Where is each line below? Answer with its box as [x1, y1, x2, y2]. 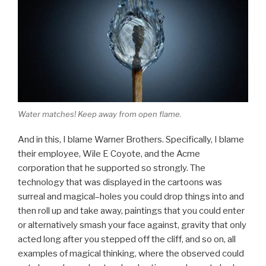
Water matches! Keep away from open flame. [18, 109, 182, 119]
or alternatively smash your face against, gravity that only [18, 219, 246, 230]
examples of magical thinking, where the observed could [18, 248, 244, 259]
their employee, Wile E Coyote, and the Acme [18, 148, 200, 159]
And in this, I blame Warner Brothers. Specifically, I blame [18, 134, 244, 145]
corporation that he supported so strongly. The [18, 162, 205, 173]
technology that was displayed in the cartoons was [18, 176, 222, 188]
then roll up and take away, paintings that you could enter [18, 205, 245, 216]
